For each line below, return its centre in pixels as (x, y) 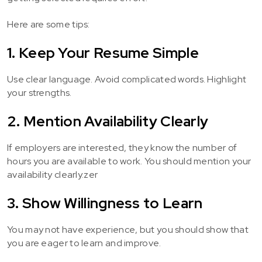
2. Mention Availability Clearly (108, 121)
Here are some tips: (49, 24)
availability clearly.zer (53, 175)
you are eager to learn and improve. (84, 243)
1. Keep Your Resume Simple (103, 53)
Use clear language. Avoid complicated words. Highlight (127, 79)
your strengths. (39, 93)
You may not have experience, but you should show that (128, 230)
